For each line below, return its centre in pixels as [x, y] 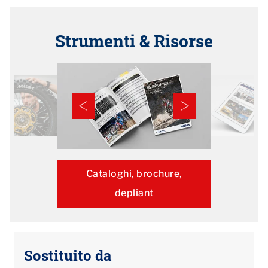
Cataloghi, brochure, [134, 173]
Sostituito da [68, 255]
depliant [134, 193]
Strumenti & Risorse [134, 41]
